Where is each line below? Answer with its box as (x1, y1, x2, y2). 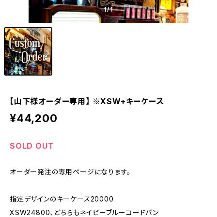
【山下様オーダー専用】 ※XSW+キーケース (10, 96, 164, 106)
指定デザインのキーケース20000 (10, 195, 114, 203)
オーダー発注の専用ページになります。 (10, 168, 131, 176)
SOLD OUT (10, 141, 54, 151)
